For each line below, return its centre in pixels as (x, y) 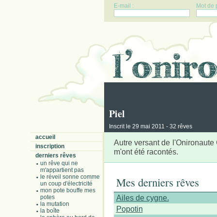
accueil (45, 137)
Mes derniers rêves (157, 182)
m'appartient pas (62, 170)
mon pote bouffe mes (68, 190)
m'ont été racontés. (146, 152)
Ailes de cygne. (142, 198)
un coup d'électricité (66, 184)
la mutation (54, 204)
